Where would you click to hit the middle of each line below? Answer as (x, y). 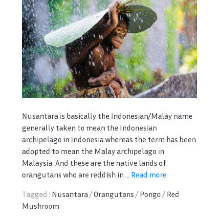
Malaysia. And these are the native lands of (94, 163)
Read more (149, 174)
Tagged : (37, 194)
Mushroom (41, 206)
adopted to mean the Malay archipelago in (93, 151)
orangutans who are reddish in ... (77, 174)
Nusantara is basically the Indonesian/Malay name (107, 116)
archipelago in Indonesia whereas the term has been (109, 139)
